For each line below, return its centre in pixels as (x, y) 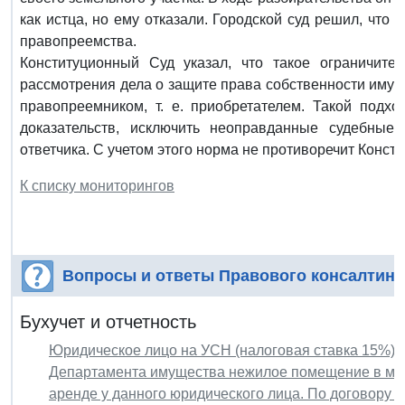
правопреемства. (78, 41)
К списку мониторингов (97, 185)
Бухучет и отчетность (108, 321)
